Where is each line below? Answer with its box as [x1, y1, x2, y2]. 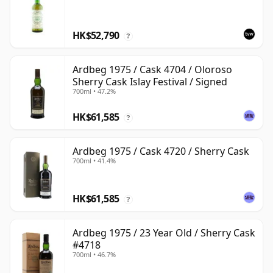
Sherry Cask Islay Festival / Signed [73, 75, 227, 89]
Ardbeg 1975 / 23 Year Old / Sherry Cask [73, 226, 255, 240]
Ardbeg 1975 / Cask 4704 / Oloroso [73, 63, 232, 77]
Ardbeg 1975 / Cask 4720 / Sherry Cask [73, 144, 249, 158]
